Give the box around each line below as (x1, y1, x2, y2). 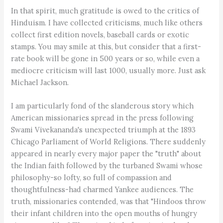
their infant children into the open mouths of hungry (11, 209, 198, 219)
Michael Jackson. (11, 77, 69, 87)
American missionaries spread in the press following (11, 113, 194, 123)
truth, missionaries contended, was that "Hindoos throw (11, 197, 207, 207)
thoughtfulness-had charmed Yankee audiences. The (11, 185, 194, 195)
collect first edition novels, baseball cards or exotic (11, 29, 190, 39)
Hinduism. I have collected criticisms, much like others (11, 17, 203, 27)
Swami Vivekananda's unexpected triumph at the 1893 (11, 125, 196, 135)
